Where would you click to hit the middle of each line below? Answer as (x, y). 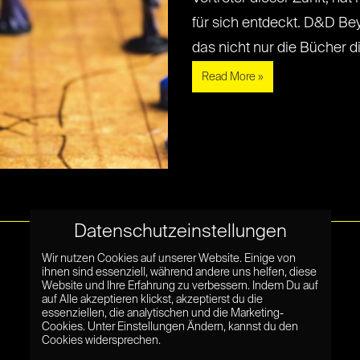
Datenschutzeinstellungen (180, 232)
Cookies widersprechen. (101, 341)
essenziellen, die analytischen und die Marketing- (162, 314)
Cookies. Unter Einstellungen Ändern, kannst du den (170, 327)
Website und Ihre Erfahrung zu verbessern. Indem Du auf (180, 286)
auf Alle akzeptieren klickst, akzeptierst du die (152, 300)
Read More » (233, 77)
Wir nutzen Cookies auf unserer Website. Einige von (168, 259)
